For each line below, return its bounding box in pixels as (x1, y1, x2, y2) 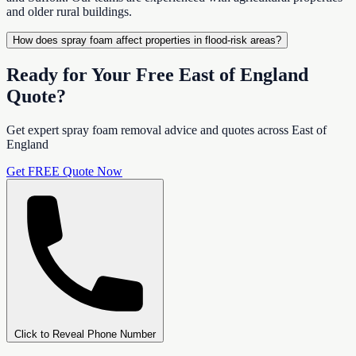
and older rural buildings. (6, 5, 132, 18)
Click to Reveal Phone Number (14, 327, 156, 340)
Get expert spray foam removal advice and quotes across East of (6, 122, 327, 137)
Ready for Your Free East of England (6, 64, 308, 85)
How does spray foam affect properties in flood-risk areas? (13, 34, 281, 46)
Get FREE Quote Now (6, 164, 122, 178)
